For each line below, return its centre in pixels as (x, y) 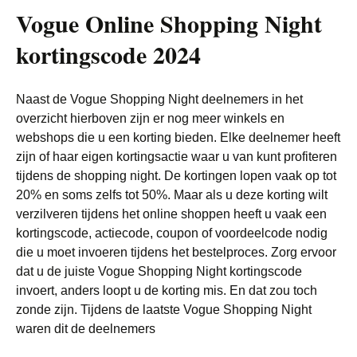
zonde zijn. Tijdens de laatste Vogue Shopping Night (164, 310)
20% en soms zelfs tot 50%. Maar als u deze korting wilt (172, 195)
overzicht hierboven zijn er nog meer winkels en (150, 118)
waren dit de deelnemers (86, 329)
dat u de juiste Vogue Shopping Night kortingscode (159, 271)
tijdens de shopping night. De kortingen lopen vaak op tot (176, 176)
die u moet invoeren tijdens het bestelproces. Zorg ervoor (176, 252)
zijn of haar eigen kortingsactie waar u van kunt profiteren (177, 157)
